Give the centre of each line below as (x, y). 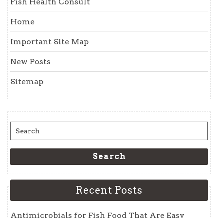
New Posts (30, 61)
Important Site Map (49, 41)
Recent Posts (109, 190)
